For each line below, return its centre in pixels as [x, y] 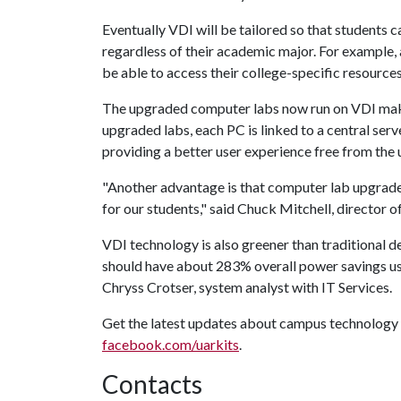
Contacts [152, 384]
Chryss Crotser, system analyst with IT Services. [248, 286]
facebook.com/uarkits [171, 344]
